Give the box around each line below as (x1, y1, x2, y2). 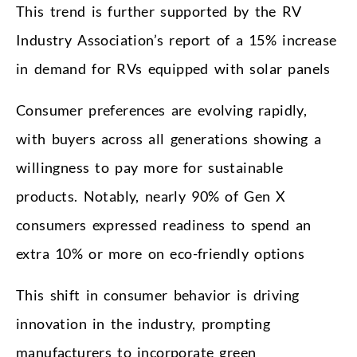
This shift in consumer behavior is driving (16, 285, 300, 304)
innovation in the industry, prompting (16, 314, 271, 332)
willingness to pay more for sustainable (16, 158, 284, 176)
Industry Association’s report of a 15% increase (16, 30, 337, 49)
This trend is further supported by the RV (16, 2, 302, 20)
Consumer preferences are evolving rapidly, (16, 100, 308, 119)
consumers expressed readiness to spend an (16, 215, 312, 233)
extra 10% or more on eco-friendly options (16, 244, 304, 262)
